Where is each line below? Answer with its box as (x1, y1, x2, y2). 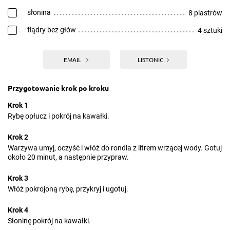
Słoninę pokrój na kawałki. (8, 217, 91, 225)
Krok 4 (8, 206, 28, 214)
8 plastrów (188, 9, 222, 17)
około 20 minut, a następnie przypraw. (8, 153, 129, 161)
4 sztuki (198, 26, 222, 34)
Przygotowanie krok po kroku (8, 83, 109, 92)
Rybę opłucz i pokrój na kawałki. (8, 112, 109, 120)
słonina (27, 8, 51, 16)
